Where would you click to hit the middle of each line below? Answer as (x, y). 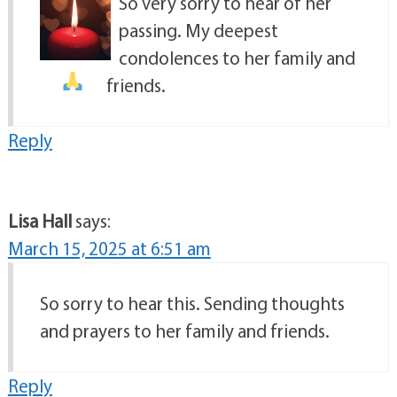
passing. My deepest (198, 31)
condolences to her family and (237, 58)
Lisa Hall (39, 221)
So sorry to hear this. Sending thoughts (192, 304)
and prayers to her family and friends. (184, 331)
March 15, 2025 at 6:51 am (109, 249)
